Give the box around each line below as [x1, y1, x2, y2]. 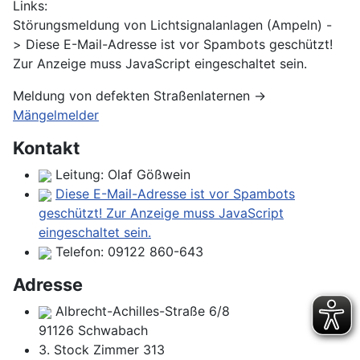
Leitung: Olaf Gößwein [51, 166, 190, 183]
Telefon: [51, 243, 108, 260]
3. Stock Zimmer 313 [39, 342, 165, 358]
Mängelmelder [13, 107, 99, 124]
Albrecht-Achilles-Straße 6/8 [51, 303, 230, 320]
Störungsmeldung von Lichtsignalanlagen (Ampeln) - [13, 17, 332, 34]
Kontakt [13, 137, 80, 159]
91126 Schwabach [39, 322, 148, 339]
